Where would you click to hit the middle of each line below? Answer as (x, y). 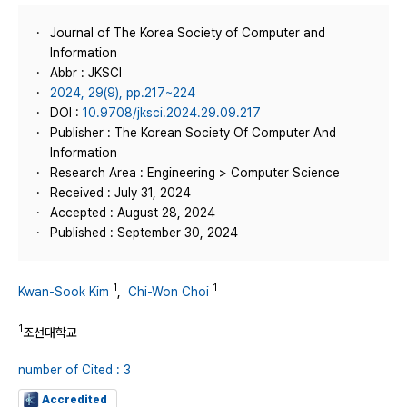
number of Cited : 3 (74, 370)
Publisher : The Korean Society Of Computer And (193, 133)
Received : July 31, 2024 (120, 193)
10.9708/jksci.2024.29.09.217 (172, 113)
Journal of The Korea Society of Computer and (188, 33)
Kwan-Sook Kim (64, 291)
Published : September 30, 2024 (144, 233)
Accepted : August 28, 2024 (133, 213)
